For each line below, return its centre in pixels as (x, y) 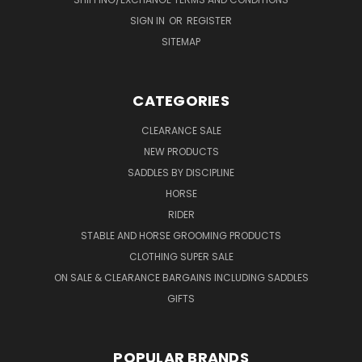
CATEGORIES (181, 100)
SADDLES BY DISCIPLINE (181, 172)
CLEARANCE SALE (181, 130)
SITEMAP (181, 41)
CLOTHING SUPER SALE (181, 256)
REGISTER (209, 20)
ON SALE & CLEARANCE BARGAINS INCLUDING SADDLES (181, 277)
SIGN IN (149, 20)
